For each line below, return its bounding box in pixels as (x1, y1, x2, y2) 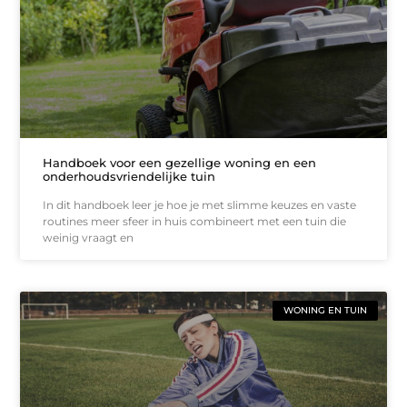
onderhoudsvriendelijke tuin (43, 168, 216, 184)
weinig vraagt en (43, 230, 134, 244)
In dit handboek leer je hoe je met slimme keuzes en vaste (43, 197, 357, 212)
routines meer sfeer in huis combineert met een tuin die (43, 213, 347, 228)
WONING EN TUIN (283, 303, 367, 316)
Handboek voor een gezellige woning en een (43, 154, 317, 170)
